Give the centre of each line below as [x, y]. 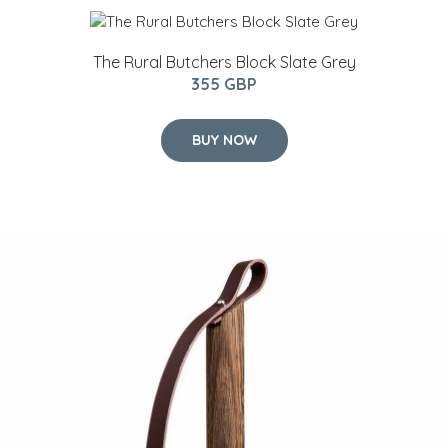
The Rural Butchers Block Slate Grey [224, 61]
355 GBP [224, 83]
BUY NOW [224, 139]
